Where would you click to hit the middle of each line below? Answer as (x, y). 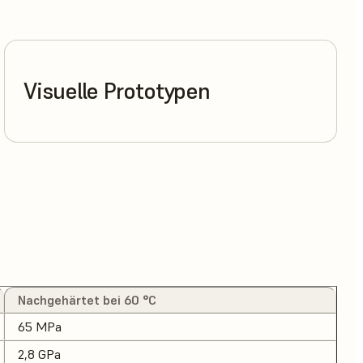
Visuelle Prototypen (117, 92)
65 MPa (40, 327)
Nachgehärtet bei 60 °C (87, 300)
